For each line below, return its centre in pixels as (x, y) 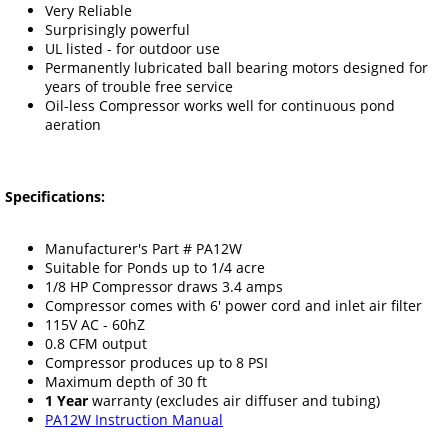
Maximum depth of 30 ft (126, 382)
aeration (73, 125)
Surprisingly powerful (117, 30)
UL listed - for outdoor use (132, 49)
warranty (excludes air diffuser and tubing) (234, 401)
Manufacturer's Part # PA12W (143, 249)
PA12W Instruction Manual (134, 420)
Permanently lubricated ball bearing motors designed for (236, 68)
